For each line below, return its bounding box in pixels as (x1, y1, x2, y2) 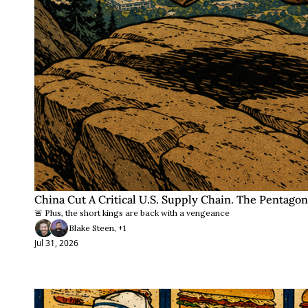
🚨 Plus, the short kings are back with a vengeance (34, 208, 230, 218)
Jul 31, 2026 (34, 237, 78, 249)
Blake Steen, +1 (69, 223, 126, 233)
